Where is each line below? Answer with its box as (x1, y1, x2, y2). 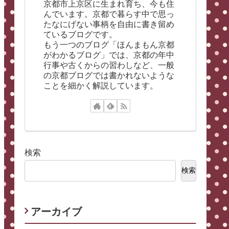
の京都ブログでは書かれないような (43, 71, 174, 80)
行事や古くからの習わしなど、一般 (43, 60, 174, 70)
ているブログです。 (43, 30, 117, 39)
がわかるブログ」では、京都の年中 (43, 50, 174, 59)
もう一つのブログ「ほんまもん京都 (43, 40, 174, 49)
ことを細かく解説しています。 (43, 81, 158, 90)
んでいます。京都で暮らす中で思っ (43, 9, 174, 18)
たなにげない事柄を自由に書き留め (43, 19, 174, 29)
